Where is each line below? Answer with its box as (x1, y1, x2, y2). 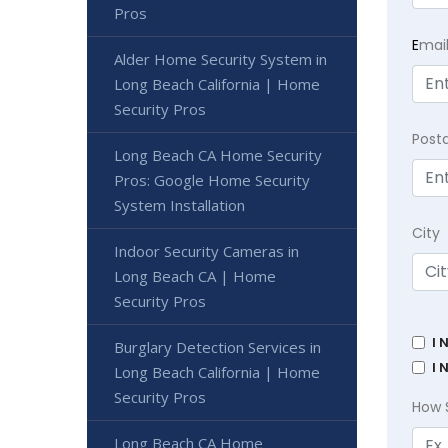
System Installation (114, 195, 245, 216)
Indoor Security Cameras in (114, 241, 299, 262)
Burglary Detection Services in (114, 337, 321, 358)
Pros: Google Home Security (114, 170, 310, 191)
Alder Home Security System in (114, 49, 327, 70)
